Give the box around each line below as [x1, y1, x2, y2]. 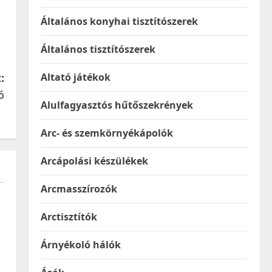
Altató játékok [40, 70, 110, 84]
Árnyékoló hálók [40, 238, 121, 251]
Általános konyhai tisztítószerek [40, 15, 198, 28]
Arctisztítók [40, 210, 97, 223]
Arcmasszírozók [40, 182, 117, 195]
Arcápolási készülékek [40, 154, 148, 168]
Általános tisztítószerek [40, 42, 155, 56]
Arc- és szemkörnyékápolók [40, 126, 173, 140]
